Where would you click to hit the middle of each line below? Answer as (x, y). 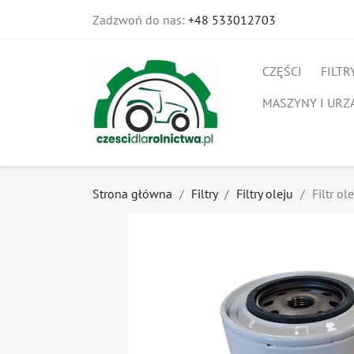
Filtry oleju (265, 194)
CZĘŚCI (282, 71)
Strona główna (132, 194)
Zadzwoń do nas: (140, 20)
